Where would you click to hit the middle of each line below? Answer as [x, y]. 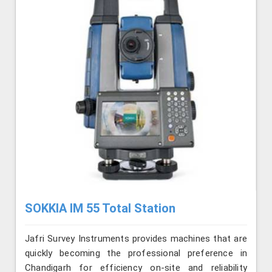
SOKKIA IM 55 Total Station [100, 208]
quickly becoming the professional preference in [136, 253]
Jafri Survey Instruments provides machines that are [136, 239]
